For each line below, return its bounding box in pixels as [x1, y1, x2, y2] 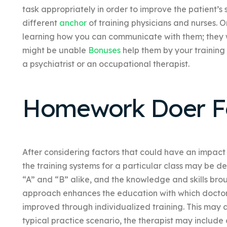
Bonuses [88, 45, 121, 55]
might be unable [22, 45, 88, 55]
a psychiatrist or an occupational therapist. [22, 59, 190, 69]
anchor [59, 18, 87, 28]
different [22, 18, 59, 28]
